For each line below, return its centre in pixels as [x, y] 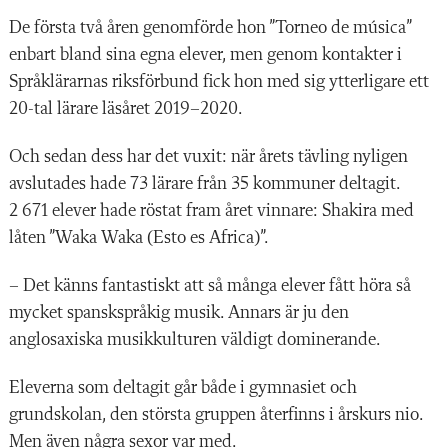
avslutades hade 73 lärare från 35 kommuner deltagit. [204, 183]
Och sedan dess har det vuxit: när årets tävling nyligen [208, 156]
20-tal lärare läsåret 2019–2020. [126, 108]
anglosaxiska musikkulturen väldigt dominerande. [195, 339]
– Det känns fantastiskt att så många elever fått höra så [210, 285]
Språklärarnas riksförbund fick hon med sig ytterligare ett [219, 81]
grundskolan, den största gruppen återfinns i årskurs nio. [216, 414]
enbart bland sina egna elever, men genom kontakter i [205, 54]
